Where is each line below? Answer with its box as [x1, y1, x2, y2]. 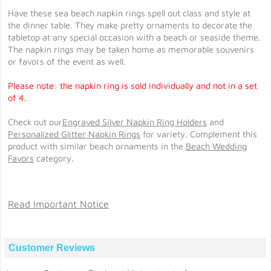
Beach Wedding [186, 141, 247, 151]
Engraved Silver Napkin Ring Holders [62, 117, 207, 127]
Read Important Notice [8, 198, 109, 209]
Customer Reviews [8, 243, 95, 253]
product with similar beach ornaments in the [8, 141, 186, 151]
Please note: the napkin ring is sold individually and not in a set [8, 80, 257, 91]
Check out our [8, 117, 62, 127]
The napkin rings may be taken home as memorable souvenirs [8, 44, 254, 54]
